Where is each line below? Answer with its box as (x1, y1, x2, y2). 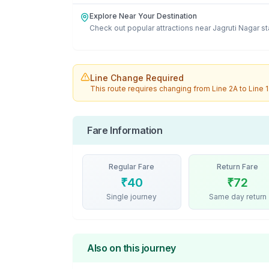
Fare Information (87, 124, 163, 136)
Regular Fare (109, 162, 155, 171)
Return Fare (217, 162, 259, 171)
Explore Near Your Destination (89, 11, 197, 20)
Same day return (208, 192, 267, 201)
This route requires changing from (90, 84, 212, 93)
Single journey (106, 192, 157, 201)
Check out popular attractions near (89, 23, 211, 32)
